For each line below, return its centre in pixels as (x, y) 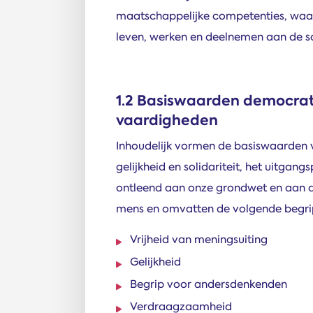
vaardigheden (167, 120)
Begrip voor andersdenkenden (209, 284)
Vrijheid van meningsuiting (199, 239)
